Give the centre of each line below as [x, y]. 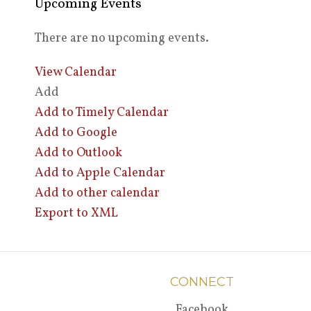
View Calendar [75, 72]
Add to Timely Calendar [101, 112]
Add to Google [76, 133]
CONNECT [202, 281]
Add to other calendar [97, 193]
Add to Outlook [78, 153]
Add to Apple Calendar [100, 173]
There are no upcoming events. [121, 38]
